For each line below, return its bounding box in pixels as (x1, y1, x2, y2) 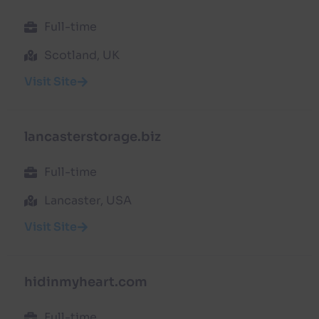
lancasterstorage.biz (24, 128, 161, 145)
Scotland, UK (43, 47, 120, 63)
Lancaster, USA (43, 192, 132, 208)
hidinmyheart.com (24, 273, 147, 290)
